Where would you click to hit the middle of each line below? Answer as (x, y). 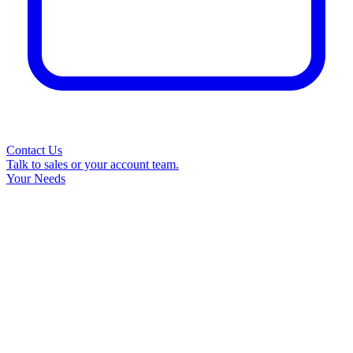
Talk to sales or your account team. (93, 164)
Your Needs (36, 178)
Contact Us (34, 150)
